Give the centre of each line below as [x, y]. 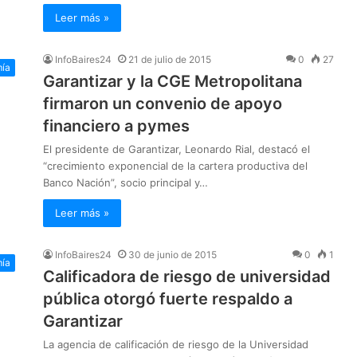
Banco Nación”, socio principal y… [126, 183]
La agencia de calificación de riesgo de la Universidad [176, 345]
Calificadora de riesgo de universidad [187, 277]
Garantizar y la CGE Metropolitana [173, 82]
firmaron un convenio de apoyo [163, 104]
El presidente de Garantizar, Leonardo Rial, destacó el [177, 149]
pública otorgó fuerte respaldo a [168, 299]
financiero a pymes [116, 126]
